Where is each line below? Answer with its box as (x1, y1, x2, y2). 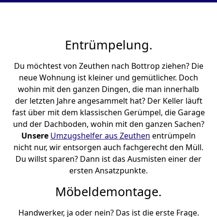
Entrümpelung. (64, 36, 153, 53)
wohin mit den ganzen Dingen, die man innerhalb (18, 84, 199, 94)
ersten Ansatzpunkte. (69, 165, 148, 176)
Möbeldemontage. (55, 183, 162, 200)
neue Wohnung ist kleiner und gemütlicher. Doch (19, 72, 198, 83)
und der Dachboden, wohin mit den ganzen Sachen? (13, 119, 204, 129)
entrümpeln (150, 130, 196, 141)
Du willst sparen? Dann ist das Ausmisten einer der (15, 154, 201, 164)
